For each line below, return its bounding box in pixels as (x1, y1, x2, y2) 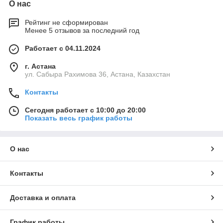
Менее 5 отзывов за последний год (25, 26, 139, 34)
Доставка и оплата (10, 193, 76, 202)
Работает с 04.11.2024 (25, 44, 101, 52)
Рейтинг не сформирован (25, 18, 108, 26)
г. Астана (25, 62, 56, 70)
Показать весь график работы (25, 113, 132, 122)
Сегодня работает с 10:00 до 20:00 (25, 106, 146, 114)
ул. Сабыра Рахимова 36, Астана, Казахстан (25, 70, 170, 78)
